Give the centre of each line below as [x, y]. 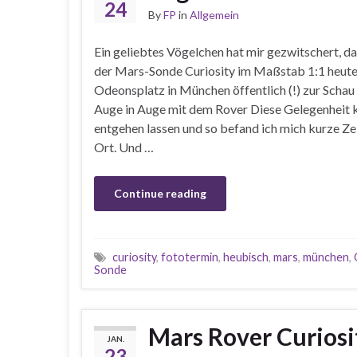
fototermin [190, 257]
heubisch [246, 257]
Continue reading [160, 193]
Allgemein [214, 15]
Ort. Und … [124, 147]
